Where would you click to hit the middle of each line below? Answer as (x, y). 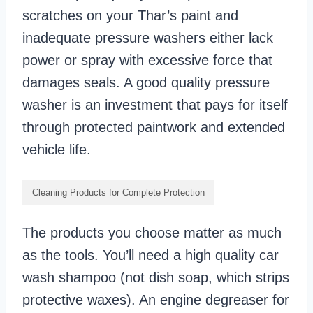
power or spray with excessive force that (147, 60)
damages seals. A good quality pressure (146, 83)
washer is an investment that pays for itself (155, 105)
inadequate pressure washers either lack (148, 38)
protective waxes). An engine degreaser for (156, 300)
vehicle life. (57, 150)
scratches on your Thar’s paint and (130, 16)
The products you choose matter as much (152, 233)
